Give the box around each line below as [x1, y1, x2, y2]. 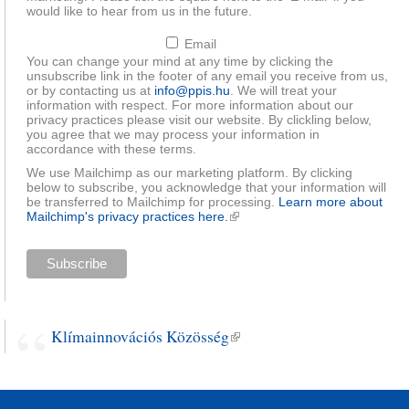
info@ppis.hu [153, 83, 230, 99]
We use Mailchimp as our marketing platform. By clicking [26, 165, 352, 181]
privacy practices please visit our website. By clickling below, [26, 112, 372, 128]
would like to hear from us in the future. [26, 4, 252, 19]
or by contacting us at [26, 83, 154, 99]
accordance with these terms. [26, 142, 196, 157]
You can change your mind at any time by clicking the [26, 54, 333, 69]
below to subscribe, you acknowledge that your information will [26, 180, 386, 195]
